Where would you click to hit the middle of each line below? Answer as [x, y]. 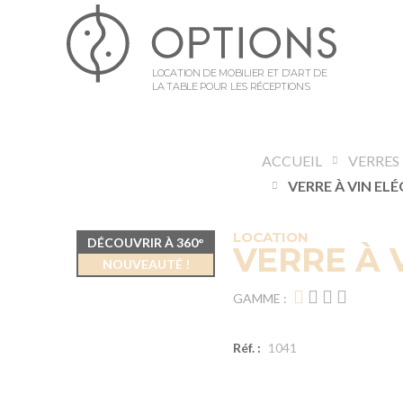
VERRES [374, 161]
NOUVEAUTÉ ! [146, 264]
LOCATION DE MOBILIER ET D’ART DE [240, 72]
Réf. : [247, 348]
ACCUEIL [292, 161]
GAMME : [260, 298]
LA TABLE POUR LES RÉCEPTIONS [231, 86]
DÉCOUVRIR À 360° [146, 242]
